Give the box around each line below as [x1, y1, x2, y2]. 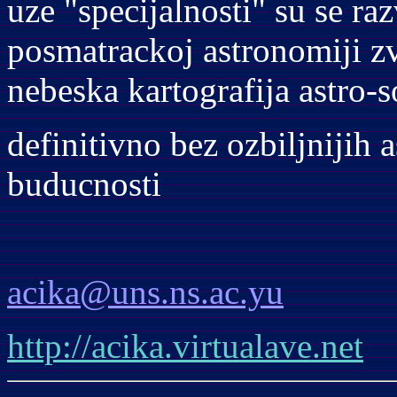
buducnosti [7, 165, 161, 203]
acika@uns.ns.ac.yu [7, 273, 284, 311]
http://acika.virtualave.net [7, 327, 363, 365]
